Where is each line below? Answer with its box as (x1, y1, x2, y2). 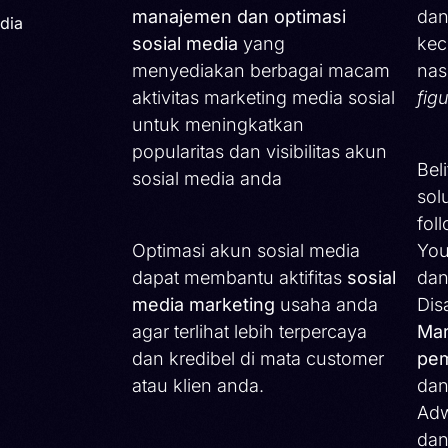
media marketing (132, 293, 275, 315)
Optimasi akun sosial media (132, 239, 360, 261)
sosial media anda (132, 167, 282, 189)
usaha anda (275, 293, 378, 315)
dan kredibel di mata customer (132, 347, 384, 369)
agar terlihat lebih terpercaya (132, 320, 367, 342)
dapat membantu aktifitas (132, 266, 347, 288)
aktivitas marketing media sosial (132, 86, 395, 108)
